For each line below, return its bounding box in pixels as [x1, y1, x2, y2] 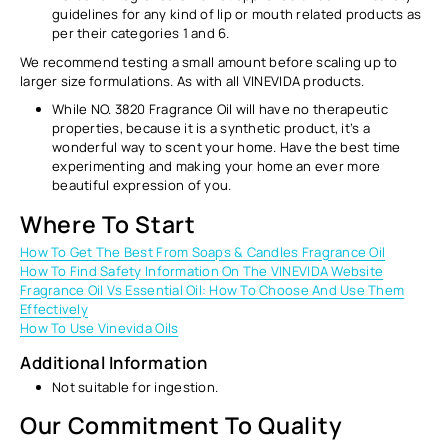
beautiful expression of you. [52, 176, 232, 195]
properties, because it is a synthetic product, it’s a [52, 119, 370, 138]
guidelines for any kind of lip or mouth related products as [52, 4, 422, 23]
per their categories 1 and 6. [52, 23, 230, 42]
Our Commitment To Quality [20, 409, 343, 442]
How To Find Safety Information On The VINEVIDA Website [20, 262, 384, 281]
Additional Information [20, 351, 208, 375]
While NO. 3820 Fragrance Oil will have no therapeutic [52, 100, 388, 119]
